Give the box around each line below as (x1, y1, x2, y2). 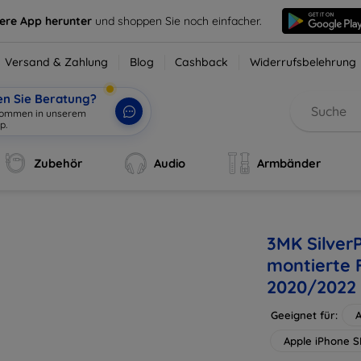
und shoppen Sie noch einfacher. (95, 13, 263, 28)
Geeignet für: (271, 309, 338, 322)
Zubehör (34, 156, 83, 171)
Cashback (175, 55, 229, 69)
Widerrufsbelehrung (250, 55, 357, 69)
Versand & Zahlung (5, 55, 109, 69)
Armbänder (256, 156, 321, 171)
